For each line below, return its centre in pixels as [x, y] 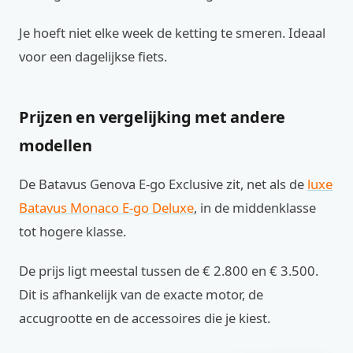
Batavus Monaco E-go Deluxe [106, 208]
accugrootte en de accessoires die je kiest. [145, 318]
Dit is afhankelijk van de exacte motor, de [141, 294]
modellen [56, 145]
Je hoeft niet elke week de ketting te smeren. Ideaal [172, 33]
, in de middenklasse [255, 208]
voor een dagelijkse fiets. [93, 56]
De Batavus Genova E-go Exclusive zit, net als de [163, 184]
